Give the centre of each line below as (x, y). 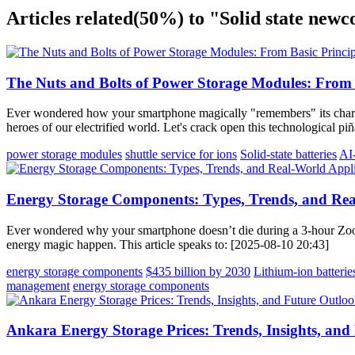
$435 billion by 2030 (198, 271)
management (38, 285)
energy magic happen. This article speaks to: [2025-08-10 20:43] (168, 244)
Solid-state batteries (288, 155)
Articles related (70, 18)
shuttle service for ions (181, 155)
